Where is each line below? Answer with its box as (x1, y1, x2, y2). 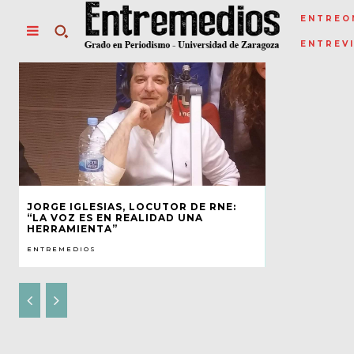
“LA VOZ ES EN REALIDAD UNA (27, 211, 203, 224)
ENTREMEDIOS (27, 244, 96, 253)
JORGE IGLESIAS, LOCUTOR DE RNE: (27, 200, 236, 213)
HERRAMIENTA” (27, 222, 118, 235)
